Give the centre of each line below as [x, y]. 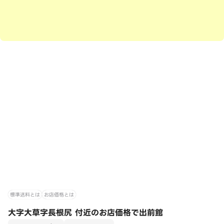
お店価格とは [59, 194]
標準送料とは [25, 194]
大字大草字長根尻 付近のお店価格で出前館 [85, 213]
